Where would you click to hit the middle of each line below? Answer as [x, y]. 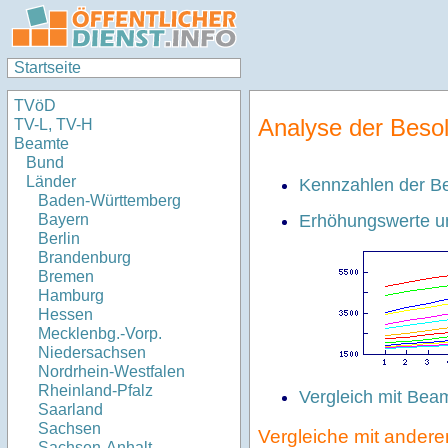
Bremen [66, 277]
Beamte [41, 144]
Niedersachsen [92, 353]
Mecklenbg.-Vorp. [100, 334]
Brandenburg [84, 258]
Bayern [63, 220]
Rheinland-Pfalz [95, 391]
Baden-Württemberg [109, 201]
